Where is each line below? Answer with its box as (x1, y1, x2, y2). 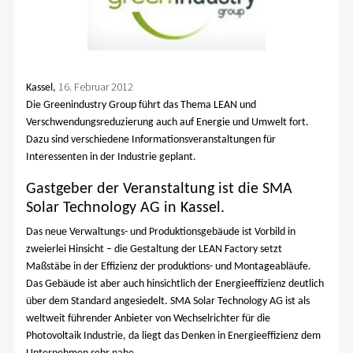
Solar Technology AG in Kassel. (25, 200, 225, 217)
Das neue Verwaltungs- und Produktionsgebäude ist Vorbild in (25, 225, 295, 238)
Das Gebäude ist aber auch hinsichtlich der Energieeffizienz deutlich (25, 277, 324, 290)
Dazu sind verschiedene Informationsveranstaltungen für (25, 134, 276, 147)
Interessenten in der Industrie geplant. (25, 151, 196, 164)
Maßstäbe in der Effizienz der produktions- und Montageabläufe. (25, 260, 311, 273)
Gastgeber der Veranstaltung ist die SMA (25, 181, 292, 198)
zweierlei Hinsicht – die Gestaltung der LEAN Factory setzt (25, 243, 282, 255)
